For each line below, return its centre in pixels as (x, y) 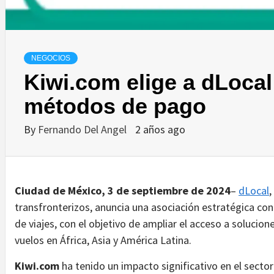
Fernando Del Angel (83, 129)
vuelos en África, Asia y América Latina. (103, 240)
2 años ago (160, 129)
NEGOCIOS (51, 58)
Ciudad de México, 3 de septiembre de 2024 (123, 190)
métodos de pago (115, 106)
